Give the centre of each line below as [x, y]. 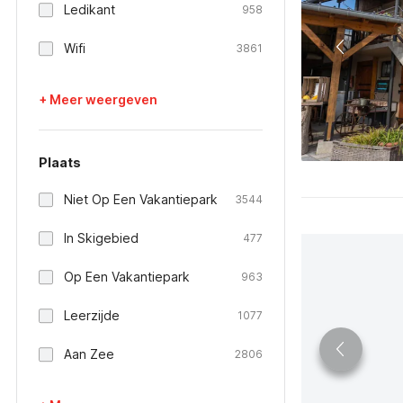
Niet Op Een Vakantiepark [141, 199]
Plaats [60, 162]
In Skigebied [101, 238]
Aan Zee [89, 354]
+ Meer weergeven [98, 99]
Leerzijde [92, 315]
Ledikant [90, 9]
